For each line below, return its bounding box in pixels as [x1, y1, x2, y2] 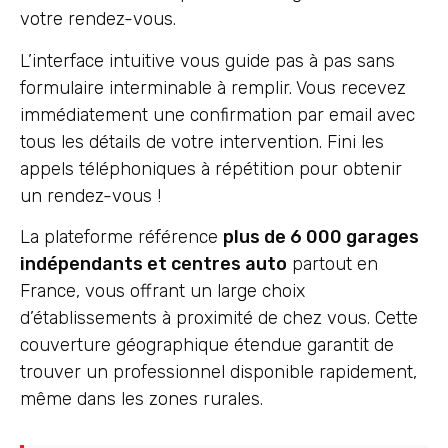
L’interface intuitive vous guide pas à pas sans [20, 49, 395, 72]
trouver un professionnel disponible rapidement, [20, 361, 417, 384]
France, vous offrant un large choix [20, 280, 305, 303]
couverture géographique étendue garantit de [20, 334, 394, 357]
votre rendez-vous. [20, 8, 176, 31]
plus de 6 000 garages [223, 226, 419, 249]
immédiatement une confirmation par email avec [20, 103, 415, 126]
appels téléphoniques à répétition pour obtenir [20, 157, 402, 180]
